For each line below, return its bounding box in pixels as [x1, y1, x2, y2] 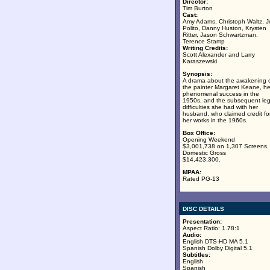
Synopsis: [183, 71, 212, 77]
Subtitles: [183, 251, 210, 258]
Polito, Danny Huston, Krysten [183, 25, 266, 31]
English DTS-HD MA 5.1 [183, 238, 248, 245]
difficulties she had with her [183, 104, 258, 110]
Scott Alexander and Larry [183, 51, 255, 58]
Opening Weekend [183, 136, 235, 143]
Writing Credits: [183, 45, 228, 51]
